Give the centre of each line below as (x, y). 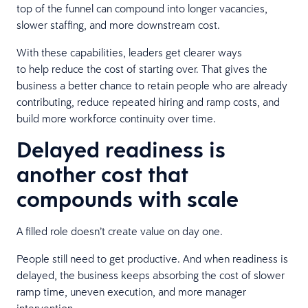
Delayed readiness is (121, 149)
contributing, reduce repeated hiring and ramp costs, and (148, 101)
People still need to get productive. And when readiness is (152, 258)
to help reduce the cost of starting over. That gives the (142, 68)
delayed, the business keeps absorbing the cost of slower (151, 275)
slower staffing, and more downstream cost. (121, 24)
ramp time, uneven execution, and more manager (131, 291)
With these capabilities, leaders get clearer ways (129, 52)
